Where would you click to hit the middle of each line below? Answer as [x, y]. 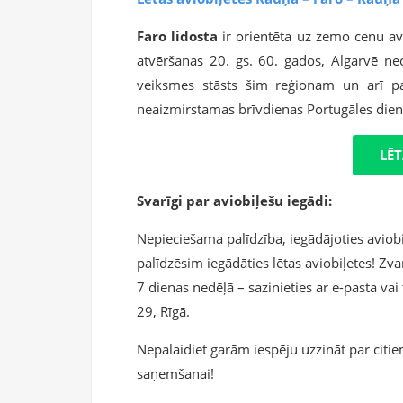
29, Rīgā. [163, 312]
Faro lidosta [178, 36]
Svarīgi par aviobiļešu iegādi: [234, 201]
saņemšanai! [175, 374]
